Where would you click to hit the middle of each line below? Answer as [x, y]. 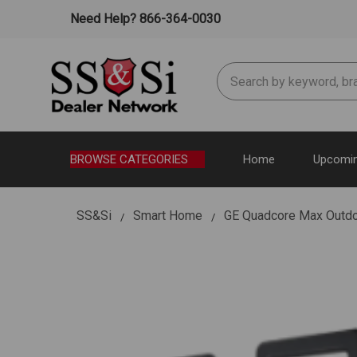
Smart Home [168, 215]
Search [236, 72]
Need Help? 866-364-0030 [144, 19]
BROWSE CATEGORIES [129, 159]
